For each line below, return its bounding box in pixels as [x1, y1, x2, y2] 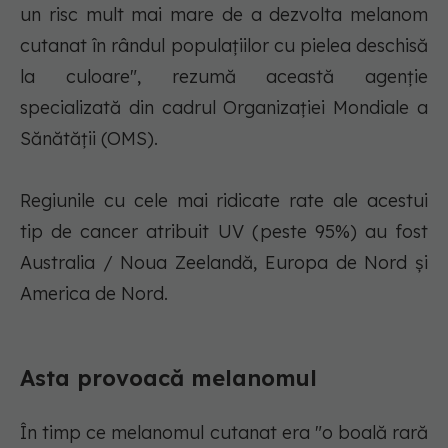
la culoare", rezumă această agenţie [20, 65, 428, 89]
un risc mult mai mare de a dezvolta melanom [20, 3, 428, 27]
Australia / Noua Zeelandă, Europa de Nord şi [20, 251, 428, 275]
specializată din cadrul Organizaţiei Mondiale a [20, 96, 428, 120]
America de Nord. [20, 282, 168, 306]
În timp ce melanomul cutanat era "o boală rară [20, 421, 428, 445]
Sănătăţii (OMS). [20, 127, 158, 151]
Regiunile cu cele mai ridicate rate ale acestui [20, 189, 428, 213]
